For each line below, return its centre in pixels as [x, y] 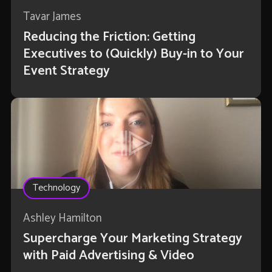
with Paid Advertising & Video [108, 256]
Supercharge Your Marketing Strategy [132, 239]
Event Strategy [66, 71]
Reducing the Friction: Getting [109, 37]
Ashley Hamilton [62, 219]
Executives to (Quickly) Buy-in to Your [133, 54]
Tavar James [52, 17]
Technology [56, 188]
